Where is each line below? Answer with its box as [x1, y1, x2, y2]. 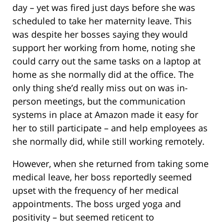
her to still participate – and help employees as [12, 121, 208, 134]
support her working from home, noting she [12, 41, 195, 54]
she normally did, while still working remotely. [12, 135, 205, 147]
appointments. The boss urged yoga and [12, 197, 181, 210]
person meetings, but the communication [12, 95, 185, 107]
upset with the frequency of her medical [12, 184, 179, 196]
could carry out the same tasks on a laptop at [12, 55, 201, 67]
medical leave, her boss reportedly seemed [12, 170, 192, 183]
